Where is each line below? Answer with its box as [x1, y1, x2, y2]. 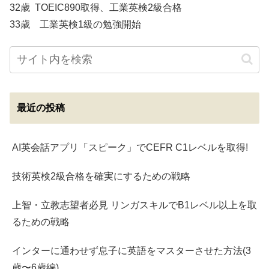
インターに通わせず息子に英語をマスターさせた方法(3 [12, 245, 251, 256]
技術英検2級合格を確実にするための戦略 [12, 171, 190, 181]
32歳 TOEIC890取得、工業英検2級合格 [10, 2, 182, 13]
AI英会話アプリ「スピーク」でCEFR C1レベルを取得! [12, 142, 248, 153]
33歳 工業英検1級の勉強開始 [10, 19, 141, 29]
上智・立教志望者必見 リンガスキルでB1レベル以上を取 [12, 199, 257, 210]
